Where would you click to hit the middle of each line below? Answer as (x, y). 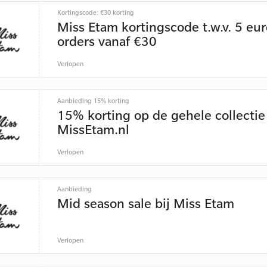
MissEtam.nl (93, 129)
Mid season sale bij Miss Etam (145, 203)
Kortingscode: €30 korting (95, 13)
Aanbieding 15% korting (93, 101)
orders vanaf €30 (107, 41)
